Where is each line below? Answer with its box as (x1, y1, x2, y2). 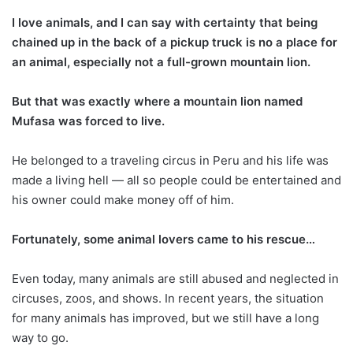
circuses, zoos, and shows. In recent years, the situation (12, 290, 324, 306)
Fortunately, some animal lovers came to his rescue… (12, 231, 315, 247)
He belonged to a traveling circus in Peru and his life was (12, 152, 329, 168)
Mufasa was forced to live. (12, 113, 165, 128)
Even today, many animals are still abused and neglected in (12, 270, 339, 286)
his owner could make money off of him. (12, 191, 234, 207)
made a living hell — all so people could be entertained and (12, 172, 341, 188)
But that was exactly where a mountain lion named (12, 93, 303, 109)
